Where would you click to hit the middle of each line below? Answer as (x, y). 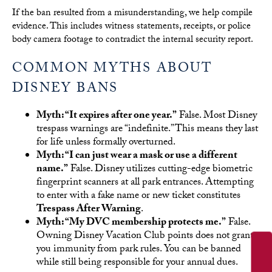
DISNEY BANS (65, 90)
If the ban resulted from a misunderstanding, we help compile (132, 14)
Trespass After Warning (89, 209)
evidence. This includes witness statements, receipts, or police (131, 27)
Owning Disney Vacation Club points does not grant (145, 236)
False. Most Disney (217, 116)
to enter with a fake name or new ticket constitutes (138, 196)
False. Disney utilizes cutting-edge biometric (160, 169)
